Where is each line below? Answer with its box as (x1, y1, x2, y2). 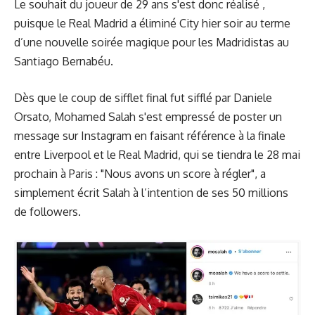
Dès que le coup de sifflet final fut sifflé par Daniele (14, 91, 272, 105)
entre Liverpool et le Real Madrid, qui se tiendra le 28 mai (14, 148, 300, 162)
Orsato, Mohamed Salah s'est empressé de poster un (14, 110, 282, 124)
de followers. (14, 205, 84, 219)
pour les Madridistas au (169, 34, 289, 49)
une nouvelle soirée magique (23, 34, 169, 49)
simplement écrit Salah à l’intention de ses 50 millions (14, 186, 288, 200)
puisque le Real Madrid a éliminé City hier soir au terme (14, 15, 290, 30)
